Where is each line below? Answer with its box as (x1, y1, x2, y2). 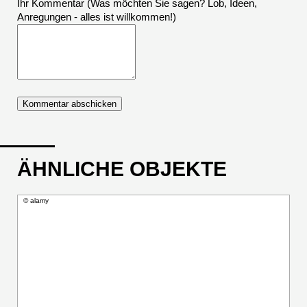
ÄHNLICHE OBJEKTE (17, 158, 227, 181)
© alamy (23, 197, 49, 205)
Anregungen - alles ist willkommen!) (17, 11, 176, 23)
